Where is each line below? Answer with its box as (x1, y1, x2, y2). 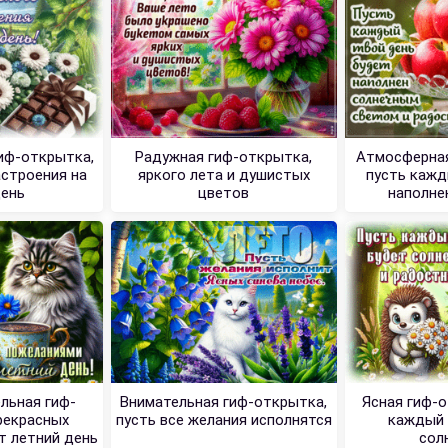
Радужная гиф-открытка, (135, 148, 313, 167)
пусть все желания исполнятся (115, 411, 332, 430)
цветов (198, 184, 250, 203)
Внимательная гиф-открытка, (120, 393, 328, 412)
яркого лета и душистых (137, 166, 310, 185)
